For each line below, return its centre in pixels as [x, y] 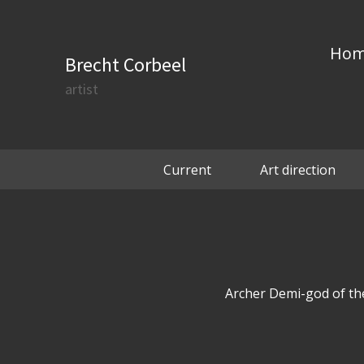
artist [82, 89]
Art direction [297, 170]
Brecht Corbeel [126, 65]
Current [187, 170]
